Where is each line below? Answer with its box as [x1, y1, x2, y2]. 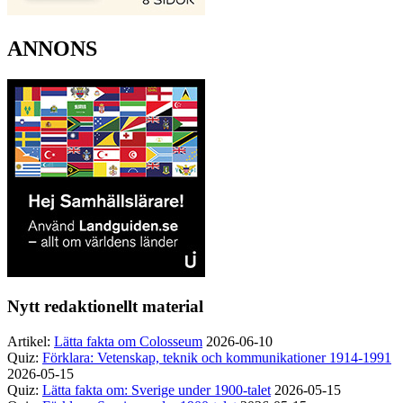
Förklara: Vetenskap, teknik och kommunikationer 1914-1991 [42, 349, 391, 365]
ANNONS [7, 36, 97, 60]
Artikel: [7, 333, 50, 349]
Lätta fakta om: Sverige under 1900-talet [42, 381, 271, 398]
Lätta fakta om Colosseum [54, 333, 202, 349]
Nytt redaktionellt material [7, 297, 203, 317]
